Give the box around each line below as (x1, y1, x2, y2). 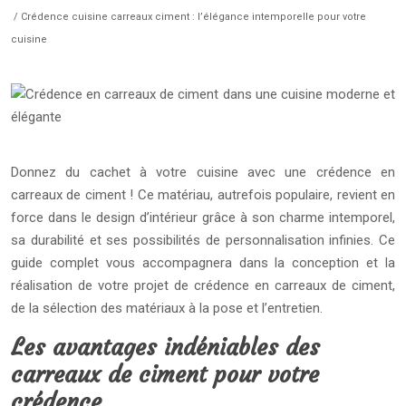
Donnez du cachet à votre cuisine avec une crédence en (11, 164, 395, 180)
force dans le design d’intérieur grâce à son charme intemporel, (11, 209, 395, 226)
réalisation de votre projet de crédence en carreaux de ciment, (11, 277, 395, 294)
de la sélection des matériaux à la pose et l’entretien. (11, 300, 323, 316)
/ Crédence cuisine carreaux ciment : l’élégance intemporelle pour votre (11, 11, 366, 23)
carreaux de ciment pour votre (11, 361, 319, 389)
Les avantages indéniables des (11, 333, 320, 362)
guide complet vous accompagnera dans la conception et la (11, 255, 395, 271)
